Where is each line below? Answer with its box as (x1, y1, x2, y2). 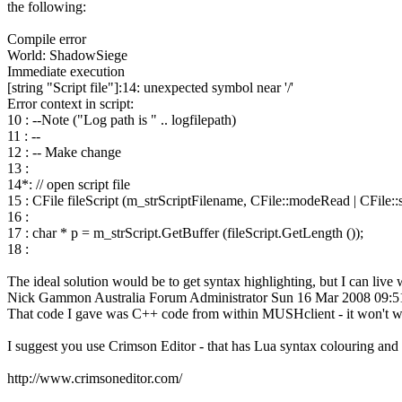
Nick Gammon (7, 289, 92, 305)
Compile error (7, 31, 86, 47)
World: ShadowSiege (7, 47, 127, 63)
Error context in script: (7, 95, 134, 111)
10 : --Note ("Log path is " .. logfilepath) (7, 111, 236, 127)
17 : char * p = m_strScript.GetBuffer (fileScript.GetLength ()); (7, 224, 363, 240)
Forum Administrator (149, 289, 267, 305)
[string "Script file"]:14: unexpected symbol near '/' (7, 79, 293, 95)
